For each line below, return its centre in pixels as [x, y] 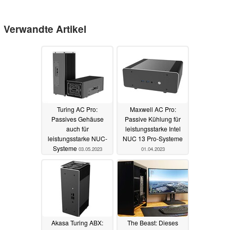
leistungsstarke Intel [153, 129]
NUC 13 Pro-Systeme [153, 139]
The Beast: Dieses [153, 223]
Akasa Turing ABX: [77, 223]
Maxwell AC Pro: [153, 109]
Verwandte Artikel [45, 29]
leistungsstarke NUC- [77, 139]
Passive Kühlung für [153, 119]
